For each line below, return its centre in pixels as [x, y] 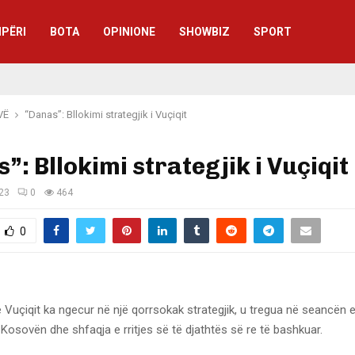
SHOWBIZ [204, 32]
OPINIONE [129, 32]
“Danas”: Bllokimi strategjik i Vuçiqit [106, 115]
